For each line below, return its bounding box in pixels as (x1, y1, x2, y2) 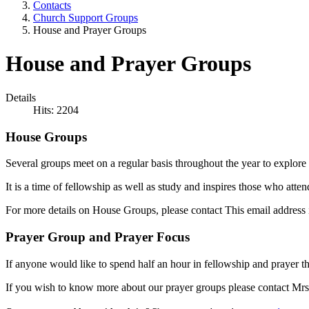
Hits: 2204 (33, 103, 79, 116)
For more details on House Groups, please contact (6, 204, 225, 217)
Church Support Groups (33, 12, 138, 23)
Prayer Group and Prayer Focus (6, 230, 190, 245)
